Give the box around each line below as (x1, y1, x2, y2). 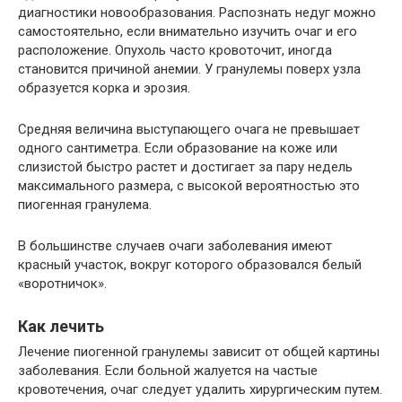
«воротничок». (18, 275, 107, 293)
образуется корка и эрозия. (18, 80, 190, 97)
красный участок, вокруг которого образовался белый (18, 257, 362, 274)
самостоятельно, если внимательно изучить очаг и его (18, 23, 357, 40)
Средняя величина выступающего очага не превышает (18, 121, 360, 138)
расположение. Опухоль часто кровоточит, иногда (18, 42, 332, 59)
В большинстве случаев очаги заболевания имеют (18, 238, 332, 255)
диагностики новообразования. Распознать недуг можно (18, 4, 376, 22)
